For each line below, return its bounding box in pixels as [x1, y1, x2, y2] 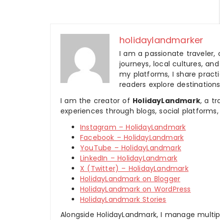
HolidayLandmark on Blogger [80, 174, 181, 184]
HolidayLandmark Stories [80, 194, 166, 204]
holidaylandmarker [119, 34, 204, 46]
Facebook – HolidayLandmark [80, 133, 184, 142]
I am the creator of [60, 96, 133, 106]
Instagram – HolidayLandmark [80, 122, 186, 132]
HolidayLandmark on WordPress [80, 184, 191, 194]
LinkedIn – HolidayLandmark [80, 153, 178, 163]
